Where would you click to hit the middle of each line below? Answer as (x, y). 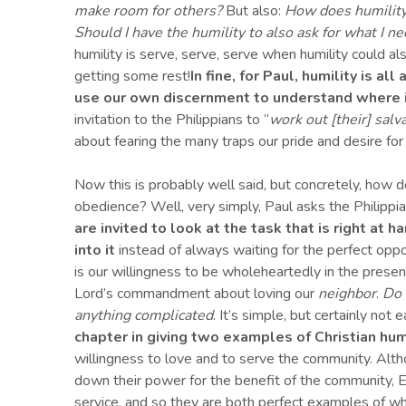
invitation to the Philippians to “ (172, 120)
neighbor (347, 294)
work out (300, 120)
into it (95, 251)
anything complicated (144, 316)
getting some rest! (132, 77)
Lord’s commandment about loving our (196, 294)
